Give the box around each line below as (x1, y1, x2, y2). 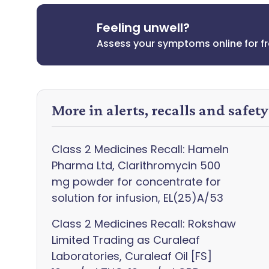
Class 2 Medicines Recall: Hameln (52, 142, 229, 157)
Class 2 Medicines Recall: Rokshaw (52, 216, 236, 231)
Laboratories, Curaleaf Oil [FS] (52, 249, 212, 264)
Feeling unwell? (97, 19, 190, 36)
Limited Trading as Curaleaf (52, 232, 200, 247)
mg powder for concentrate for (52, 174, 221, 189)
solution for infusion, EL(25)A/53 (52, 190, 223, 205)
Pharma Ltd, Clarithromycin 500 (52, 158, 220, 173)
